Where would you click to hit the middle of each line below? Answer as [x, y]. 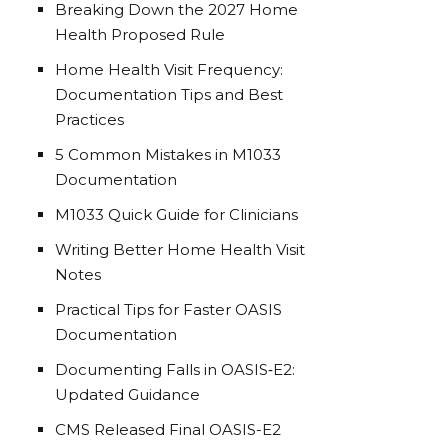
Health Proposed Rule [140, 34]
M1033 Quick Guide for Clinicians [176, 214]
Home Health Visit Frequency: [169, 69]
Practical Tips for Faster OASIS [168, 309]
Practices [89, 119]
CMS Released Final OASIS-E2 [168, 429]
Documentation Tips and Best [169, 94]
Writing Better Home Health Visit [180, 249]
